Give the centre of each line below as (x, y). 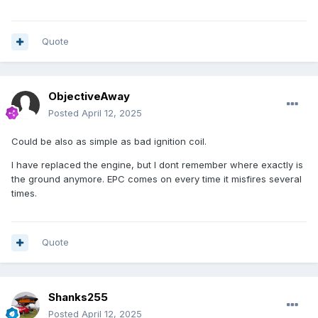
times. (24, 193)
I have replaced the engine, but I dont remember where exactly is (157, 165)
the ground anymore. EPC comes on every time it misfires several (157, 179)
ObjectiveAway (89, 97)
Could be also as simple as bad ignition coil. (109, 142)
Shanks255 (78, 297)
